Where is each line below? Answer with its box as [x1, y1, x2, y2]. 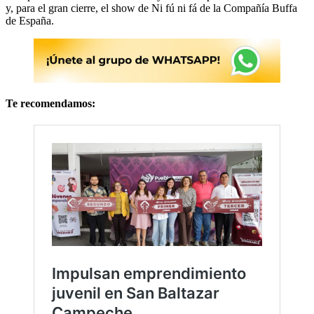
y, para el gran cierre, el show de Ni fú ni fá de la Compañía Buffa [6, 1, 297, 14]
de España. [6, 14, 54, 27]
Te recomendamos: [6, 97, 95, 109]
